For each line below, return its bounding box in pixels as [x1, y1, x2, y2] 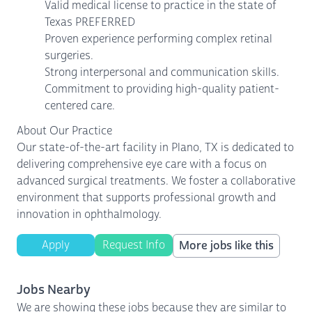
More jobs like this [179, 238, 274, 253]
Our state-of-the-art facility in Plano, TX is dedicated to [17, 140, 294, 155]
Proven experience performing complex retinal [45, 31, 272, 46]
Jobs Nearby [17, 281, 91, 298]
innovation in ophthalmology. [17, 207, 162, 221]
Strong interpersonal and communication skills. [45, 65, 279, 79]
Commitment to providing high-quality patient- [45, 81, 279, 96]
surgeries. [45, 48, 93, 63]
